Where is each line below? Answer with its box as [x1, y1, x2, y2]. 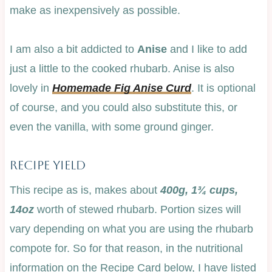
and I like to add [166, 42, 247, 55]
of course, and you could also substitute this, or [9, 101, 237, 114]
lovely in [9, 81, 52, 94]
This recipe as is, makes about [9, 183, 160, 196]
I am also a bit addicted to [9, 42, 137, 55]
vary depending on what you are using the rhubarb [9, 222, 253, 235]
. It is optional [191, 81, 256, 94]
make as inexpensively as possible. [9, 4, 180, 16]
